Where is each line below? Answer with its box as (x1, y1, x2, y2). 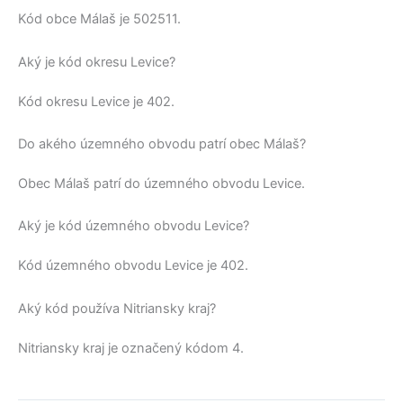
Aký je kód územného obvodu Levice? (18, 218, 249, 235)
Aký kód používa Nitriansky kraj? (18, 300, 216, 317)
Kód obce (18, 11, 80, 28)
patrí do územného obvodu (90, 175, 263, 193)
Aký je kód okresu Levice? (18, 53, 175, 70)
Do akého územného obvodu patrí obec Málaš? (18, 136, 306, 153)
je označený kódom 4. (104, 339, 244, 356)
